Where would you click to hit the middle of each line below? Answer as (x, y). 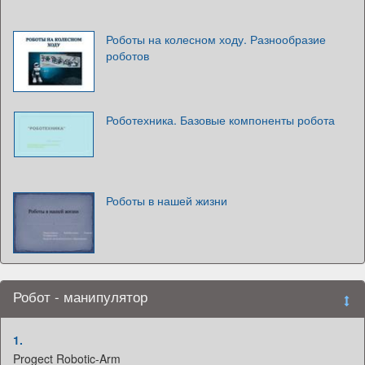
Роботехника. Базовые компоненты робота (220, 120)
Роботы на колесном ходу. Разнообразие (216, 40)
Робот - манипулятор (80, 297)
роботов (128, 56)
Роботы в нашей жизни (167, 201)
